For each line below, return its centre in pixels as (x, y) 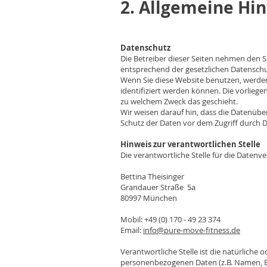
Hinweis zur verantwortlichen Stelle (190, 144)
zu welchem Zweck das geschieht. (179, 101)
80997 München (149, 198)
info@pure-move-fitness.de (192, 230)
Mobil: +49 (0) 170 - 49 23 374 (171, 219)
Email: (132, 230)
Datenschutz (145, 48)
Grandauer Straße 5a (158, 187)
